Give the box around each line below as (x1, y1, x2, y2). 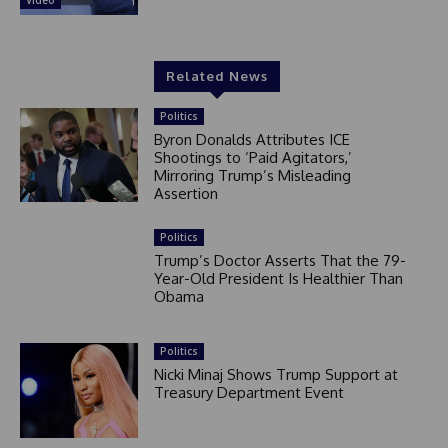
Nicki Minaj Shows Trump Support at (153, 365, 398, 385)
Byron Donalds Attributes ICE (153, 130, 350, 150)
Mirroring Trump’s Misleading (153, 166, 351, 186)
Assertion (153, 184, 218, 204)
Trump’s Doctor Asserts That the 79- (153, 251, 406, 271)
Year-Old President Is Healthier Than (153, 269, 403, 289)
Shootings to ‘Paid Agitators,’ (153, 148, 352, 168)
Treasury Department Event (153, 383, 344, 403)
